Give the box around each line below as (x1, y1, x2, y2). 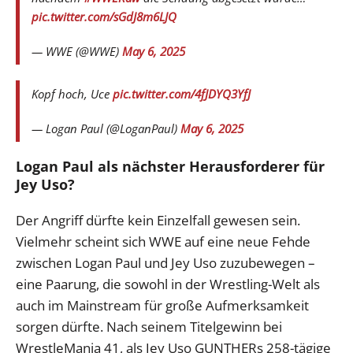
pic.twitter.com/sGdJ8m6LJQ (32, 9, 176, 25)
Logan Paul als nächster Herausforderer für (16, 157, 325, 176)
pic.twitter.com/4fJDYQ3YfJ (113, 86, 251, 102)
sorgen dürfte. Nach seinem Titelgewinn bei (16, 318, 282, 336)
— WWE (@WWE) (32, 43, 122, 60)
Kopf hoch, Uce (32, 86, 113, 102)
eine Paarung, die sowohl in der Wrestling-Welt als (16, 275, 320, 294)
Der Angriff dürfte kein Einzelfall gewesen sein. (16, 211, 300, 230)
